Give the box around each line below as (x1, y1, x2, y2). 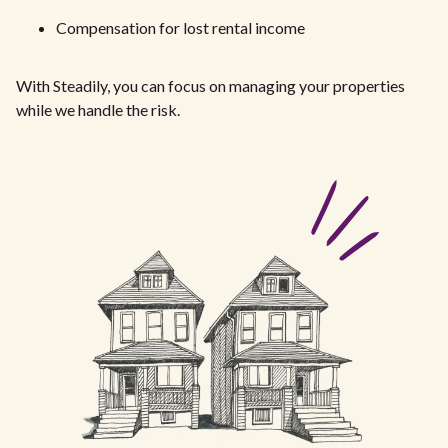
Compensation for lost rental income (56, 17, 305, 37)
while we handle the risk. (16, 99, 180, 119)
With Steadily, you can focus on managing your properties (16, 75, 405, 95)
